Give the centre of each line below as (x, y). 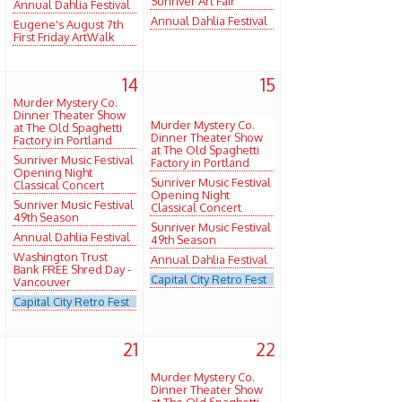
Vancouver (42, 281)
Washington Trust (61, 256)
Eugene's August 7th (68, 24)
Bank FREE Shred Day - (72, 269)
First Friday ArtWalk (64, 36)
